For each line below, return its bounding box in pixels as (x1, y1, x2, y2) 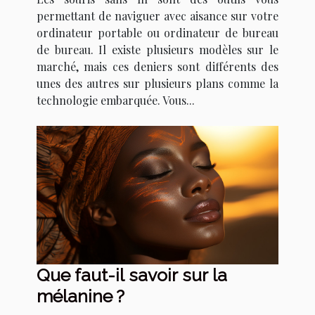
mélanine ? (37, 285, 124, 307)
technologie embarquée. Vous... (37, 93, 195, 108)
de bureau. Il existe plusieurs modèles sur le (37, 42, 278, 58)
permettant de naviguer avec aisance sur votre (37, 8, 278, 24)
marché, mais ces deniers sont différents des (37, 59, 278, 75)
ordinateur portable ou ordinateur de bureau (37, 25, 278, 41)
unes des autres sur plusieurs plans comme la (37, 76, 278, 91)
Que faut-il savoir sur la (37, 264, 227, 285)
